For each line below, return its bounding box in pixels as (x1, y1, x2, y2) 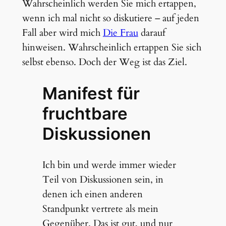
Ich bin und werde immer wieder (42, 158, 176, 172)
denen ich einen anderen (42, 188, 143, 201)
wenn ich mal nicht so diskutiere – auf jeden (22, 11, 199, 25)
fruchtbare (42, 103, 128, 124)
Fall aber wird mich (22, 26, 103, 39)
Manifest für (42, 83, 140, 104)
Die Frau (102, 26, 138, 39)
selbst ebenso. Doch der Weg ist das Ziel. (22, 55, 187, 69)
